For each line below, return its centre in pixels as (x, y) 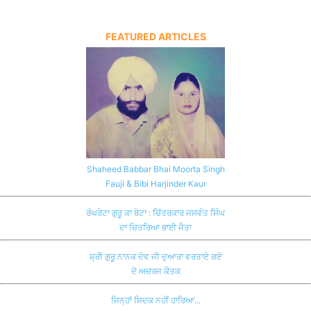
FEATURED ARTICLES (155, 36)
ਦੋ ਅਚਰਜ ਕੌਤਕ (155, 271)
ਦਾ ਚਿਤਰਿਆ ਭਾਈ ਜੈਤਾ (155, 227)
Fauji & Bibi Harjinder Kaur (155, 183)
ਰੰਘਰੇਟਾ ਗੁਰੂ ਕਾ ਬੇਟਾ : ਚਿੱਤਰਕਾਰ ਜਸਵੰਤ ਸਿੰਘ (155, 212)
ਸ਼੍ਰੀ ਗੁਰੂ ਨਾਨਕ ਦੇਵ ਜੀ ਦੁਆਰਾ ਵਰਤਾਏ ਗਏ (155, 256)
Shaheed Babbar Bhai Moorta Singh (155, 169)
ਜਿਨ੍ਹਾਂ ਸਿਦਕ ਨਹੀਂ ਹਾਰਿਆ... (155, 300)
